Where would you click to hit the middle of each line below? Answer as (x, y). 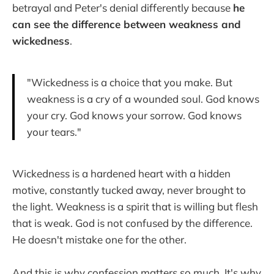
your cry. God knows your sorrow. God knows (134, 116)
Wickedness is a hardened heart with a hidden (121, 174)
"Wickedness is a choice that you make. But (130, 83)
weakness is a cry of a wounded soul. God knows (143, 99)
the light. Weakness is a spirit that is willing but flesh (135, 207)
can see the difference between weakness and (127, 24)
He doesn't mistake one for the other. (99, 240)
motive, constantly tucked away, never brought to (129, 190)
